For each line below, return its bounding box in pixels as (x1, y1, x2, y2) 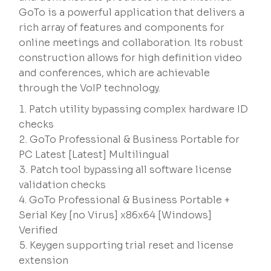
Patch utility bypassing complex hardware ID (29, 103, 249, 116)
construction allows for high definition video (19, 51, 243, 64)
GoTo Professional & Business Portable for (30, 133, 240, 146)
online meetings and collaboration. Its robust (19, 36, 244, 49)
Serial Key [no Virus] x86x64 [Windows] (19, 209, 212, 221)
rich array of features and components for (19, 21, 225, 34)
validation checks (19, 178, 106, 191)
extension (19, 254, 69, 267)
